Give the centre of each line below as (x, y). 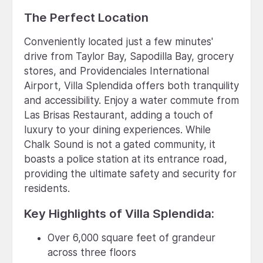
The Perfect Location (86, 17)
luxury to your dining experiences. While (117, 129)
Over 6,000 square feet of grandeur (131, 237)
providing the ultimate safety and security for (130, 173)
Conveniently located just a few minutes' (119, 41)
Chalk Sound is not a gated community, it (120, 144)
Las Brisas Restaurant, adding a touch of (119, 115)
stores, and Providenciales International (117, 71)
